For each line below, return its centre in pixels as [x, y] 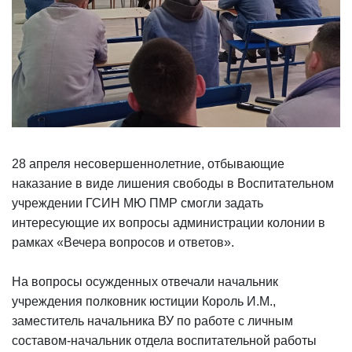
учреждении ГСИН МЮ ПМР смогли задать [137, 203]
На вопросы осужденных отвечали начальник [145, 282]
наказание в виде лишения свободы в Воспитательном [173, 183]
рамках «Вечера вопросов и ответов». [123, 242]
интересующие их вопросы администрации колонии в [169, 223]
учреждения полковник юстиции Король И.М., [144, 301]
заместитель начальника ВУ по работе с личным [152, 321]
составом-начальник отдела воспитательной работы [164, 341]
